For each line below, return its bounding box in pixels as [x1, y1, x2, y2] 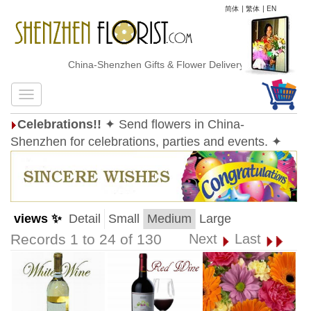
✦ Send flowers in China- [105, 117, 244, 131]
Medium [147, 212, 192, 226]
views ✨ [14, 212, 62, 226]
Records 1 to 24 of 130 [10, 231, 162, 248]
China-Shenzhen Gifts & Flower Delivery [53, 59, 230, 70]
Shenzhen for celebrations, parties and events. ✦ [10, 135, 282, 149]
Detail [69, 212, 101, 226]
